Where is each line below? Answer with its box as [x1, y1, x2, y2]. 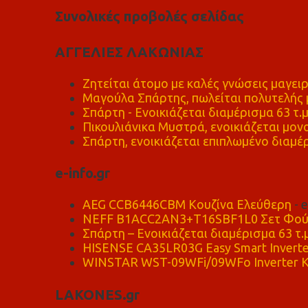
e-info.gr [54, 165, 110, 181]
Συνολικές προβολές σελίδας [54, 8, 244, 25]
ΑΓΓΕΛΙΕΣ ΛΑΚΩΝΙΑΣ [54, 43, 203, 60]
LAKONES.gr [54, 286, 140, 302]
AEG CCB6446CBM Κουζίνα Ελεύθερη [82, 197, 291, 212]
